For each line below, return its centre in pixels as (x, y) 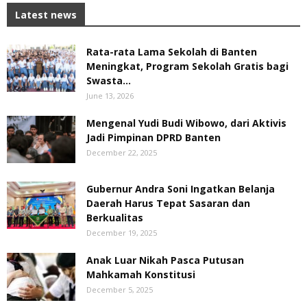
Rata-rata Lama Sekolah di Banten (172, 51)
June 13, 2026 (110, 95)
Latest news (46, 14)
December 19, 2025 (122, 232)
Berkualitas (115, 217)
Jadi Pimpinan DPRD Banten (153, 137)
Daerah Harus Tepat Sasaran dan (168, 203)
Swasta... (109, 80)
